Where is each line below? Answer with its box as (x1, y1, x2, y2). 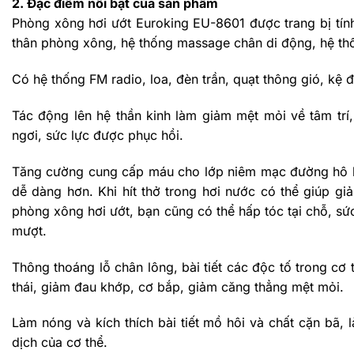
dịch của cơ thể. (12, 334, 107, 351)
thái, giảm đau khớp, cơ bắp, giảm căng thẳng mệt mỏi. (12, 278, 344, 295)
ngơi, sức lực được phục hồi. (12, 126, 183, 143)
